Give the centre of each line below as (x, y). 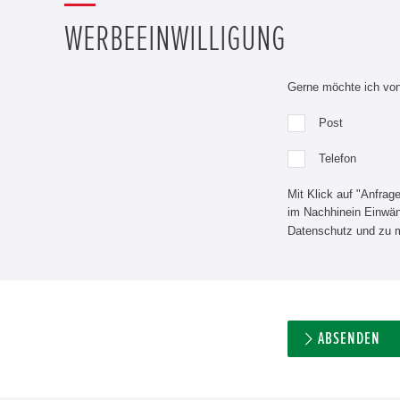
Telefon (337, 158)
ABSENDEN (349, 338)
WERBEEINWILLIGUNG (175, 39)
